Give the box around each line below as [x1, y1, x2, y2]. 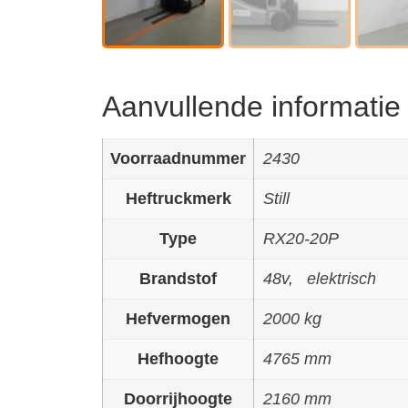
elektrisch [307, 270, 376, 288]
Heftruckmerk [125, 189, 231, 208]
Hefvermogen [126, 310, 230, 328]
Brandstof [139, 270, 217, 288]
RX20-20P [263, 229, 339, 248]
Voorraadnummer [110, 149, 246, 168]
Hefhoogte [138, 350, 219, 368]
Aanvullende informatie [102, 90, 401, 123]
